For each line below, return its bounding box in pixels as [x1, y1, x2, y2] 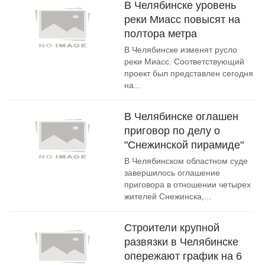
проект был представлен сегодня [124, 69, 253, 78]
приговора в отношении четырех [124, 180, 251, 189]
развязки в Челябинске [124, 236, 238, 248]
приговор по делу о [124, 125, 220, 137]
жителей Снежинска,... [124, 192, 211, 201]
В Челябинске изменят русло [124, 45, 237, 54]
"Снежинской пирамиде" [124, 139, 244, 151]
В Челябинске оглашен [124, 111, 238, 122]
